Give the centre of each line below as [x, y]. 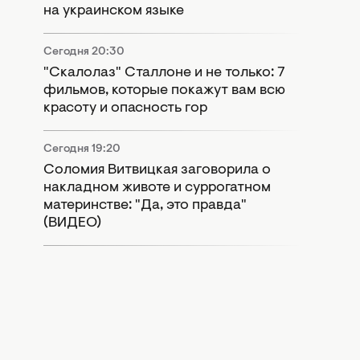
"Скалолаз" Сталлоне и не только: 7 [164, 73]
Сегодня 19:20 [82, 149]
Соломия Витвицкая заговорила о [157, 170]
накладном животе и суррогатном [157, 188]
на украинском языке [114, 11]
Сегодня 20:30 [84, 52]
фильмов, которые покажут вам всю [164, 90]
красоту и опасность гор [125, 108]
